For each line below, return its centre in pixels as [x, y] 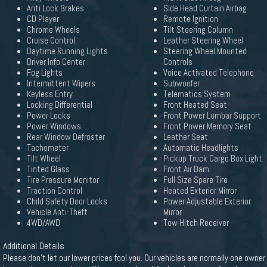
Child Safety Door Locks [67, 201]
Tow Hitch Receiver [196, 223]
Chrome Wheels [53, 30]
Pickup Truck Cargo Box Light [213, 159]
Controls [178, 62]
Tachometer [48, 148]
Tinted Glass [48, 169]
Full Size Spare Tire [195, 180]
